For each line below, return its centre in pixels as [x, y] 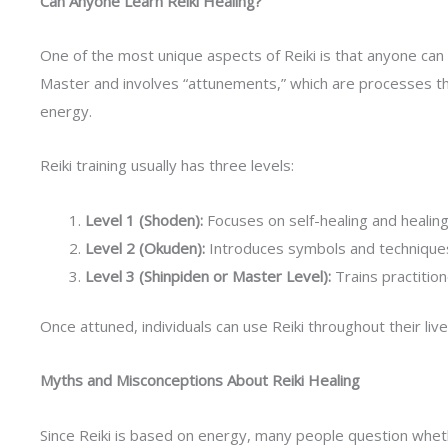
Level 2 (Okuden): [145, 247]
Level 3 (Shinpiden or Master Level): [208, 275]
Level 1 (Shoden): [144, 219]
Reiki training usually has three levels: [167, 165]
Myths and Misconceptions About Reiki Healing [200, 380]
